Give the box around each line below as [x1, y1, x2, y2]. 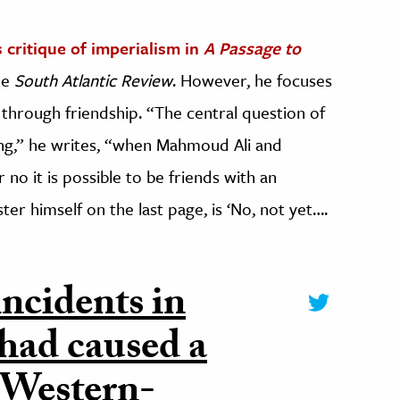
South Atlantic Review [14, 68, 172, 93]
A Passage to [204, 36, 301, 61]
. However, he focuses [172, 68, 332, 93]
